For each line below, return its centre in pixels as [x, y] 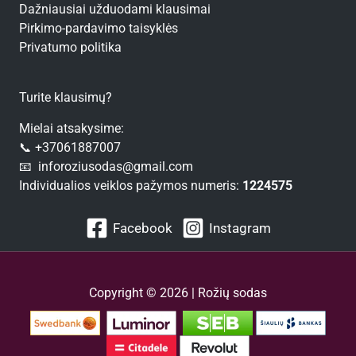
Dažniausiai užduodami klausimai [115, 9]
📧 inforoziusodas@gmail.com [106, 167]
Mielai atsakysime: [72, 129]
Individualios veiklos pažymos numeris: [131, 186]
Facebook [142, 228]
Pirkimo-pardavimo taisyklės [99, 28]
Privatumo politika [70, 47]
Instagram [240, 228]
